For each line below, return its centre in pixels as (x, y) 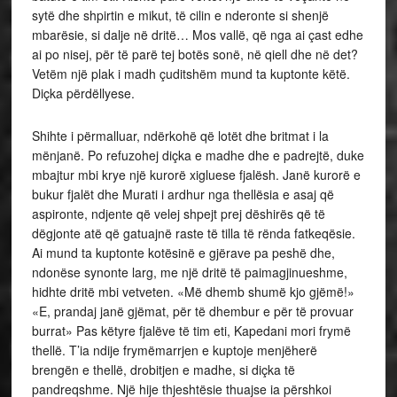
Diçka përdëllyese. (83, 93)
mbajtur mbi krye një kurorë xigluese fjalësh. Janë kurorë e (196, 175)
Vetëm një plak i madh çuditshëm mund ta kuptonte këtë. (191, 74)
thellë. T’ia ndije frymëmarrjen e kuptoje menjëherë (174, 350)
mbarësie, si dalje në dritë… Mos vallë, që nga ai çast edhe (197, 35)
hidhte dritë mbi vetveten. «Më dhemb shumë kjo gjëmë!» (193, 292)
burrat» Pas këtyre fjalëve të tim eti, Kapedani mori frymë (191, 331)
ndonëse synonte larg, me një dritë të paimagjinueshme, (189, 272)
